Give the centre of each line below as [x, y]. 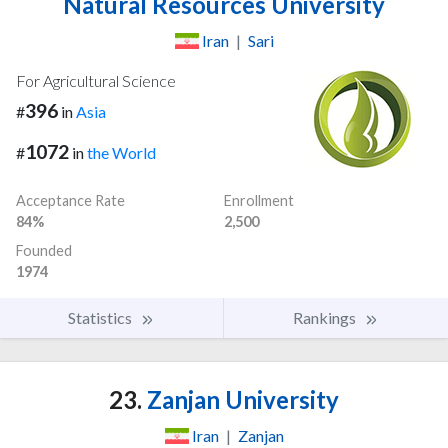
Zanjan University [240, 400]
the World [121, 153]
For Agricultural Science [96, 81]
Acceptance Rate [70, 201]
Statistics [101, 318]
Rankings [326, 318]
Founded [44, 251]
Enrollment [259, 201]
